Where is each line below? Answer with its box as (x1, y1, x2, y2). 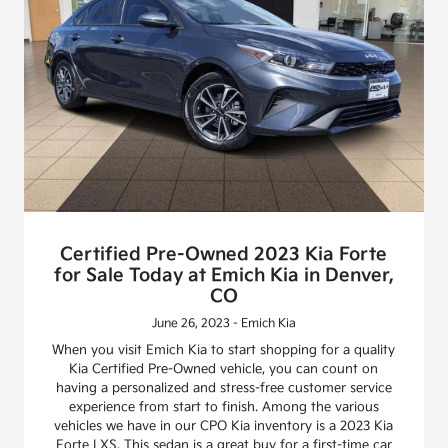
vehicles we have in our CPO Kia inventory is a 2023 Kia (54, 418, 394, 435)
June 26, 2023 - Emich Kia (151, 316, 296, 332)
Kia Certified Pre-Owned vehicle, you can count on (69, 361, 379, 378)
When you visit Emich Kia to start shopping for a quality (52, 342, 396, 359)
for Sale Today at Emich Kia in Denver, (53, 265, 394, 287)
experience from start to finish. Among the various (68, 399, 379, 416)
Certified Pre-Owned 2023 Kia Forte (60, 244, 388, 266)
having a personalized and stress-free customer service (55, 380, 392, 397)
